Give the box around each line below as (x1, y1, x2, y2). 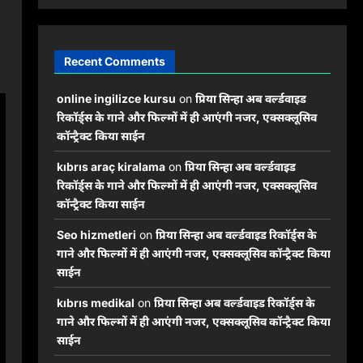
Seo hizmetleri (56, 228, 136, 242)
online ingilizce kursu (56, 92, 176, 106)
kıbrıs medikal (56, 296, 135, 310)
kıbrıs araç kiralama (56, 160, 165, 174)
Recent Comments (63, 54, 165, 69)
